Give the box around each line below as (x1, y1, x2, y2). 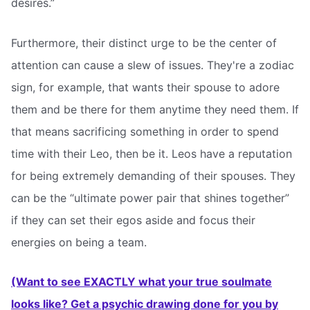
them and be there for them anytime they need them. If (11, 102, 299, 116)
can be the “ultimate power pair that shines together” (11, 190, 289, 205)
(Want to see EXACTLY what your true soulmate (11, 275, 272, 289)
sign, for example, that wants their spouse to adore (11, 80, 280, 94)
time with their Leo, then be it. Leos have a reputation (11, 146, 292, 161)
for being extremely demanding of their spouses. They (11, 168, 295, 183)
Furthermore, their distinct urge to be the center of (11, 35, 277, 50)
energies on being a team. (11, 235, 147, 249)
